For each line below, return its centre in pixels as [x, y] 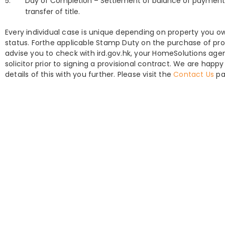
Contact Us [194, 75]
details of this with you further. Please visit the [89, 75]
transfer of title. [52, 12]
